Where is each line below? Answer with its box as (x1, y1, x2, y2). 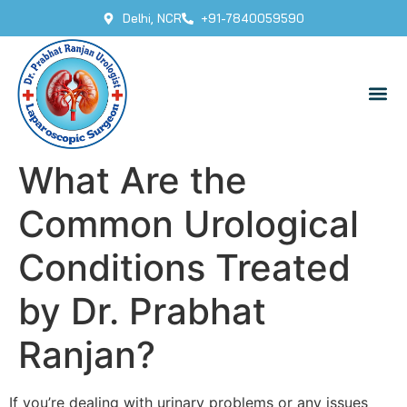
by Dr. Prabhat (18, 288, 266, 333)
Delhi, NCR (122, 10, 182, 25)
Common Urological (18, 201, 359, 246)
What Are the (18, 157, 247, 203)
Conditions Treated (18, 244, 351, 290)
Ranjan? (18, 332, 155, 377)
